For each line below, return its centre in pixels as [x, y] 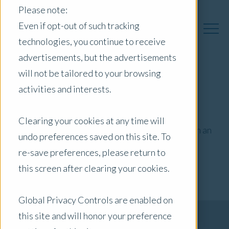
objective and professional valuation [114, 143]
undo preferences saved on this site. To [95, 136]
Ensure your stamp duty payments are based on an [114, 130]
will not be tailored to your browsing [90, 73]
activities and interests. [65, 89]
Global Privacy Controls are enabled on [96, 200]
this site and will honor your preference [95, 215]
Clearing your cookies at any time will [91, 120]
